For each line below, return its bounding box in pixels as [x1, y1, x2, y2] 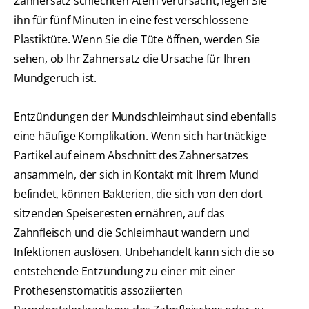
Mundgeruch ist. [14, 70, 97, 86]
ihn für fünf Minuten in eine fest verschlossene [14, 12, 248, 28]
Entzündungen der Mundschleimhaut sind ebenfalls [14, 109, 277, 125]
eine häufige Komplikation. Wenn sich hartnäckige [14, 128, 266, 144]
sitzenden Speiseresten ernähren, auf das [14, 206, 225, 221]
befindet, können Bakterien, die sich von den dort [14, 186, 263, 202]
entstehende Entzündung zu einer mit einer [14, 263, 235, 279]
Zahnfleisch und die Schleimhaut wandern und [14, 225, 250, 241]
